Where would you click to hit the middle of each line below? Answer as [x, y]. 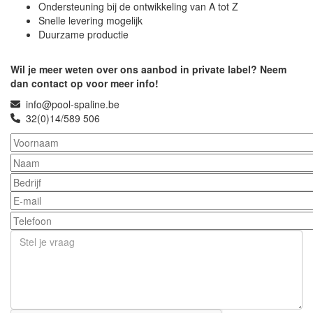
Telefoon [31, 218]
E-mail [24, 198]
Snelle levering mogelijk [90, 20]
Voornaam [34, 140]
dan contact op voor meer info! [85, 83]
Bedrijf [26, 180]
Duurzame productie [83, 34]
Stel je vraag [39, 236]
